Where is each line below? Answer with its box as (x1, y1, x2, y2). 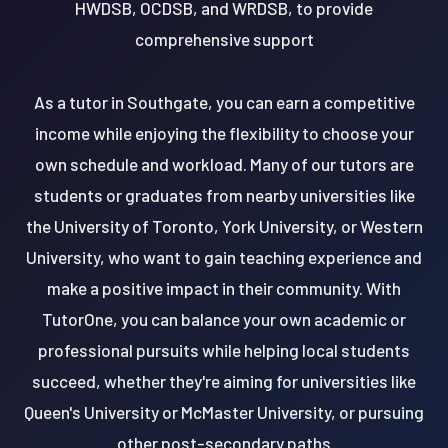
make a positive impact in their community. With (47, 277, 401, 298)
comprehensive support (134, 28, 314, 49)
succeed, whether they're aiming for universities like (32, 370, 416, 391)
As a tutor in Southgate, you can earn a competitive (33, 91, 415, 112)
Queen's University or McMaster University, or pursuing (24, 401, 424, 422)
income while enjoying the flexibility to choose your (34, 122, 414, 143)
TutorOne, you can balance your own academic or (42, 308, 406, 329)
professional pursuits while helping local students (38, 339, 410, 360)
